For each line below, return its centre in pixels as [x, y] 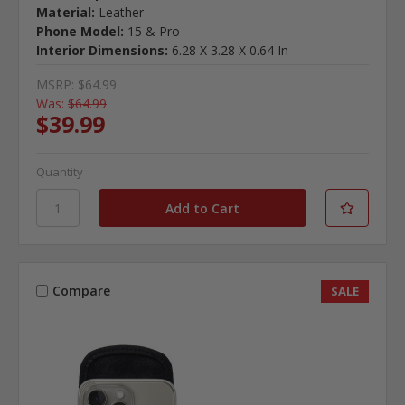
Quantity [59, 172]
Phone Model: [80, 32]
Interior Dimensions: [102, 51]
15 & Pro [153, 32]
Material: [65, 13]
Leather [121, 13]
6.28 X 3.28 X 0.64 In [230, 51]
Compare [81, 291]
